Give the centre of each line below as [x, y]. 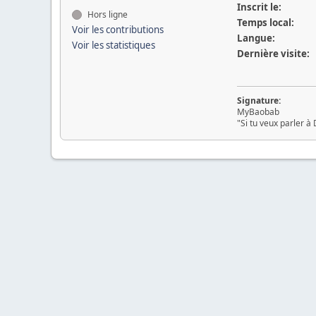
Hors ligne [107, 14]
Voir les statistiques [114, 45]
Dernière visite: [273, 54]
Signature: [259, 101]
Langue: [256, 38]
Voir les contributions [118, 30]
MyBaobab [258, 112]
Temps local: [265, 23]
